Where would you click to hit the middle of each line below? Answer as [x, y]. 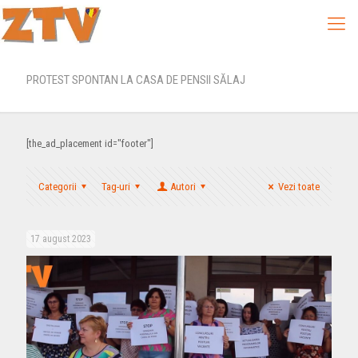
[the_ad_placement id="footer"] [90, 143]
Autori [183, 187]
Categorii [58, 187]
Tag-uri [116, 187]
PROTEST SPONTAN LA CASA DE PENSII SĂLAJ [136, 80]
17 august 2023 [61, 239]
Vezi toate [299, 187]
